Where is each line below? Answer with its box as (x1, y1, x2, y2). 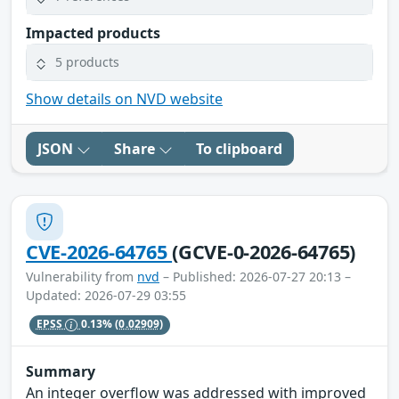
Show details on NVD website (26, 88, 223, 109)
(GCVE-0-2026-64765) (172, 238, 356, 265)
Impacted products (26, 22, 160, 43)
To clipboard (196, 138, 282, 159)
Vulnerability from (26, 267, 137, 285)
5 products (55, 53, 119, 71)
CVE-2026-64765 (26, 238, 173, 265)
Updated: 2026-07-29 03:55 (26, 286, 186, 304)
